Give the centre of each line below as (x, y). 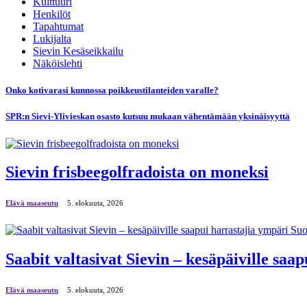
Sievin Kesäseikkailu (78, 51)
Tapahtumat (58, 26)
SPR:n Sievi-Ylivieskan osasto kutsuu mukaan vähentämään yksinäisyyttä (148, 116)
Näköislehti (58, 63)
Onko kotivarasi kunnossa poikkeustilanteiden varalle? (112, 90)
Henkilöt (52, 14)
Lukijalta (52, 39)
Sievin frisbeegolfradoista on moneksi (137, 172)
